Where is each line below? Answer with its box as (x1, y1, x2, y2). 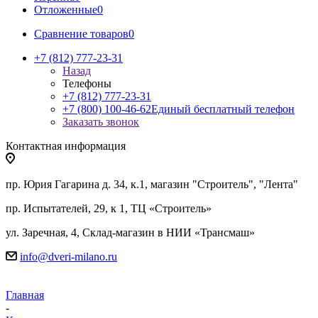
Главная (6, 289, 44, 301)
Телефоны (62, 77, 111, 89)
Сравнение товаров (34, 28, 128, 40)
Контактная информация (6, 140, 126, 152)
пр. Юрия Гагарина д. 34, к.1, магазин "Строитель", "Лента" (6, 178, 298, 190)
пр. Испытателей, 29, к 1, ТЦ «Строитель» (6, 202, 212, 214)
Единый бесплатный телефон (151, 103, 295, 115)
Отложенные (34, 4, 97, 16)
